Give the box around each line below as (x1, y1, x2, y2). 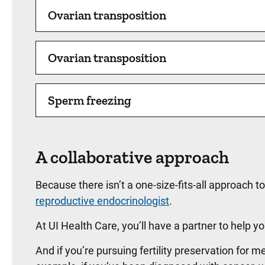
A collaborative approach (35, 147, 229, 168)
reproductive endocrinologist (35, 195, 169, 207)
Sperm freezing (48, 93, 131, 108)
